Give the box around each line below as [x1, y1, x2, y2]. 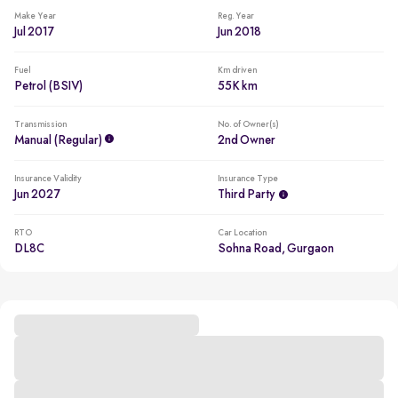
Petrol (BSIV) [14, 80, 83, 92]
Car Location [217, 228, 267, 237]
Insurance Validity [14, 174, 82, 183]
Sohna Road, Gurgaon [217, 243, 334, 255]
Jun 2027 [14, 188, 60, 201]
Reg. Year [217, 12, 254, 20]
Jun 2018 [217, 26, 261, 38]
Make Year [14, 12, 56, 20]
